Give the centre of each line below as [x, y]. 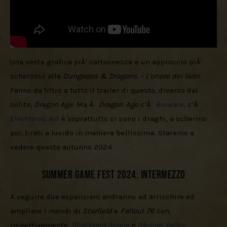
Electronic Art [35, 119]
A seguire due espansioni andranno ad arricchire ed [103, 197]
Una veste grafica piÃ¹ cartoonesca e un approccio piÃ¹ [107, 62]
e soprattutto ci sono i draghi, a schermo [134, 119]
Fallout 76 [137, 211]
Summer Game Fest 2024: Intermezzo [113, 175]
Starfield [99, 211]
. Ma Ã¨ [86, 105]
